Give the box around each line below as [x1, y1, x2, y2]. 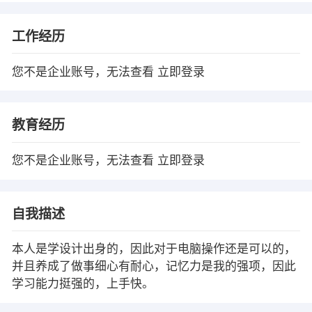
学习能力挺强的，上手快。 [11, 277, 154, 291]
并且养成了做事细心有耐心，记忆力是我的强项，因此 [11, 260, 296, 274]
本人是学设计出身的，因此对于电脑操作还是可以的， [11, 242, 296, 256]
